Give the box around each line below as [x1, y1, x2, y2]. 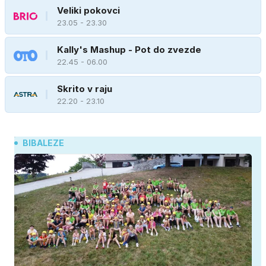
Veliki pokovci [57, 4, 120, 16]
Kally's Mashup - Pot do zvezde [57, 43, 201, 55]
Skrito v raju [57, 83, 112, 94]
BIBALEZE [23, 138, 64, 148]
